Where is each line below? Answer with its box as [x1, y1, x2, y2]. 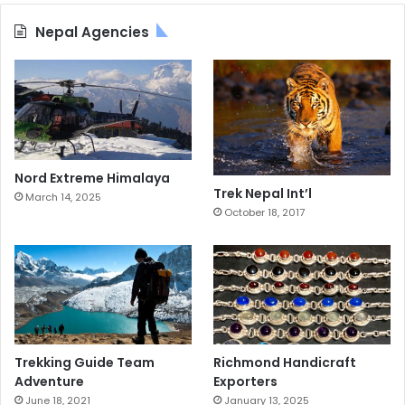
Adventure [14, 372, 84, 391]
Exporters [213, 372, 278, 391]
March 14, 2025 [25, 189, 101, 204]
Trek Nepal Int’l [213, 184, 313, 202]
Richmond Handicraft [213, 353, 357, 372]
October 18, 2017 [224, 204, 306, 220]
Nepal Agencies [35, 23, 149, 42]
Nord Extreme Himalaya [14, 168, 170, 187]
